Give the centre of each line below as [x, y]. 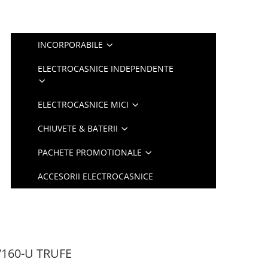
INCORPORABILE [71, 45]
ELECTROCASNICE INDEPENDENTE [106, 68]
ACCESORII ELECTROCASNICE [96, 176]
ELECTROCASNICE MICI [83, 104]
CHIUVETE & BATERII [78, 128]
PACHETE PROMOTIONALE [90, 152]
